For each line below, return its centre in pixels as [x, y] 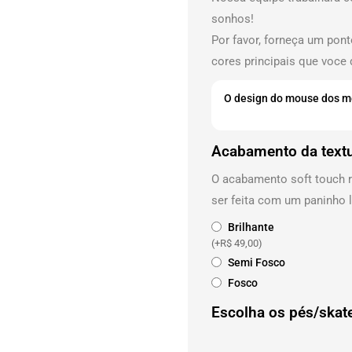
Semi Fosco [255, 263]
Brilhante [250, 227]
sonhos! [233, 19]
